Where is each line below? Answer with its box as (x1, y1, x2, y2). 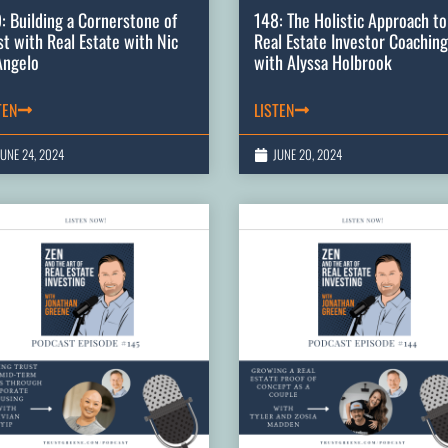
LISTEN (254, 98, 294, 123)
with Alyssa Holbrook (254, 49, 392, 76)
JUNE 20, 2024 (273, 144, 342, 165)
